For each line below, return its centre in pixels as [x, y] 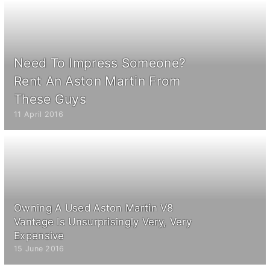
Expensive [39, 236]
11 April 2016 [39, 114]
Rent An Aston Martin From [97, 81]
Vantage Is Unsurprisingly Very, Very [103, 222]
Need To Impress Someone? [100, 63]
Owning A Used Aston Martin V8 [94, 208]
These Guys [50, 99]
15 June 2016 [39, 249]
